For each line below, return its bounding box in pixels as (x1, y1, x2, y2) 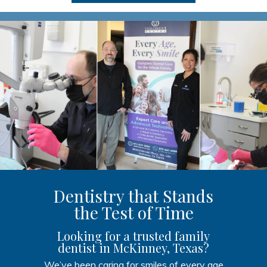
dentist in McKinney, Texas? (58, 239, 209, 256)
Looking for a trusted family (57, 227, 210, 244)
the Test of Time (73, 201, 194, 223)
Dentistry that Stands (54, 184, 213, 207)
